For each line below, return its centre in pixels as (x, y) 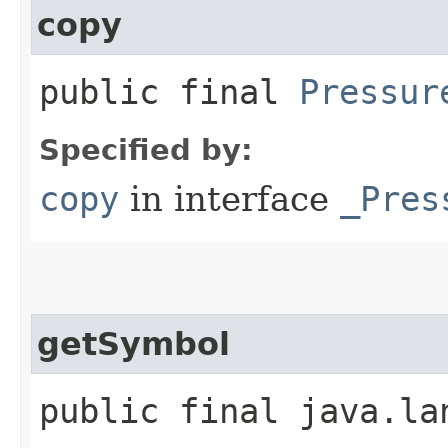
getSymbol (133, 343)
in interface (229, 198)
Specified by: (146, 149)
